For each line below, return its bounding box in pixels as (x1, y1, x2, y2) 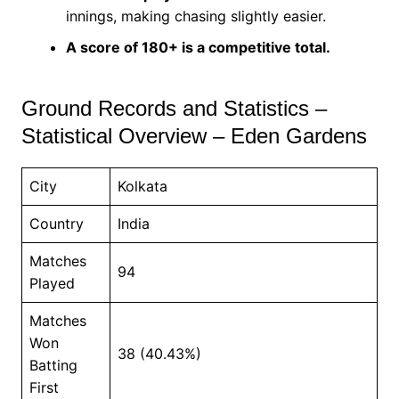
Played (28, 273, 75, 292)
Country (28, 214, 84, 232)
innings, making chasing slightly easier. (65, 6, 326, 25)
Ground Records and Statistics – (20, 95, 327, 120)
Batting (28, 355, 77, 374)
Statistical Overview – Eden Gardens (20, 123, 367, 148)
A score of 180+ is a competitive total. (65, 37, 330, 56)
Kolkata (117, 176, 167, 195)
